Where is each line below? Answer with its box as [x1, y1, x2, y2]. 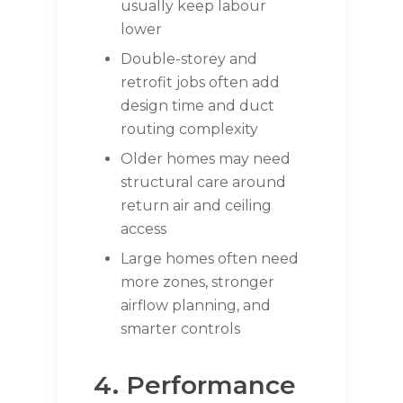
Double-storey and [121, 50, 257, 68]
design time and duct [121, 97, 274, 115]
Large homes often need [121, 250, 299, 268]
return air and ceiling [121, 197, 272, 215]
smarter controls [121, 320, 240, 338]
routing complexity [121, 121, 258, 139]
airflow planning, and [121, 297, 271, 315]
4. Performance [94, 370, 296, 401]
